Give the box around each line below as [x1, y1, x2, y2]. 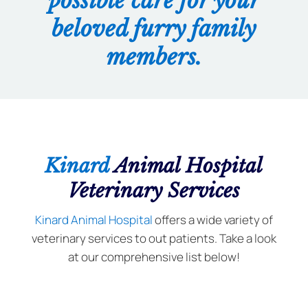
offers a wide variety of [152, 212, 273, 228]
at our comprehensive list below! [67, 249, 240, 265]
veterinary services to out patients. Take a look [31, 230, 276, 247]
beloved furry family [52, 15, 256, 43]
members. [106, 43, 201, 71]
